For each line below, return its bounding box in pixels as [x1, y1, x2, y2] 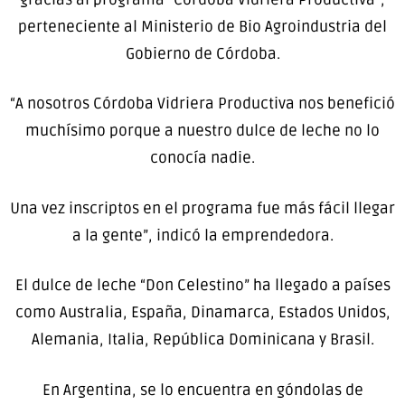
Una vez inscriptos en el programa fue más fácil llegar [10, 198, 395, 218]
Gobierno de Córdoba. [125, 43, 280, 63]
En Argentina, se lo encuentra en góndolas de [42, 380, 363, 400]
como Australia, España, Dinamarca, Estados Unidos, [14, 303, 391, 323]
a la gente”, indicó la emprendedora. [71, 225, 334, 245]
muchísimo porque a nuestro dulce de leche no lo [25, 121, 380, 141]
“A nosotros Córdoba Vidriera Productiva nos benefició [10, 94, 395, 114]
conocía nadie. [150, 148, 255, 168]
